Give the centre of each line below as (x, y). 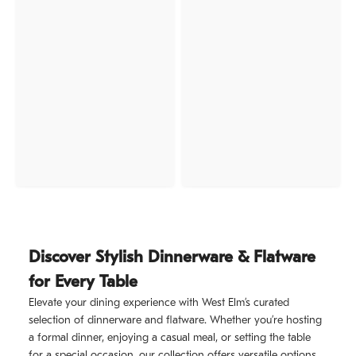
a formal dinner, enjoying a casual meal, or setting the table (170, 338)
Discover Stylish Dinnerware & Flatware (172, 257)
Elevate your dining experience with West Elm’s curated (159, 303)
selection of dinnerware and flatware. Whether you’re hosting (175, 320)
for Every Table (83, 282)
